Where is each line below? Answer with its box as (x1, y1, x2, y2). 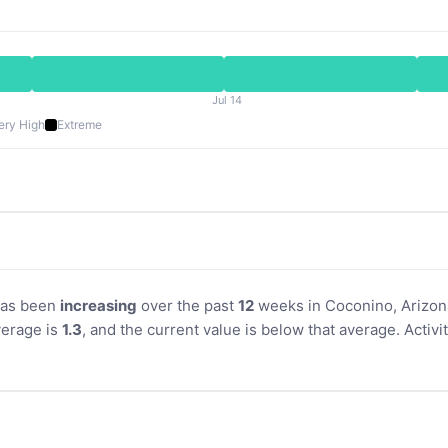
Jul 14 (211, 93, 242, 107)
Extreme (57, 117, 102, 132)
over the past (137, 296, 238, 315)
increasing (60, 296, 137, 315)
